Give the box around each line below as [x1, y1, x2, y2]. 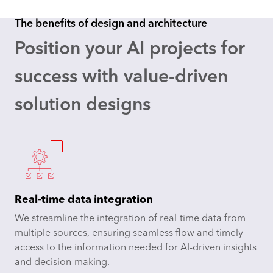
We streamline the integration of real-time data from [15, 214, 246, 224]
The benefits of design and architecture [15, 19, 210, 30]
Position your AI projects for [15, 40, 245, 59]
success [15, 68, 77, 87]
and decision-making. [15, 258, 112, 268]
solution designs [15, 96, 151, 115]
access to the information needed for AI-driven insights [15, 243, 257, 253]
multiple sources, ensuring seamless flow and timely [15, 229, 243, 239]
